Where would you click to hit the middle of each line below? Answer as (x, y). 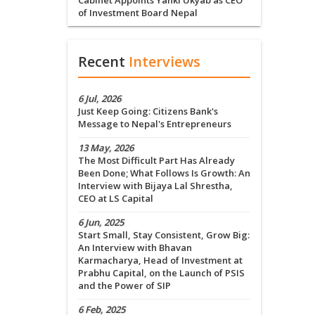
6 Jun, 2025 (101, 223)
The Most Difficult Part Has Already (156, 161)
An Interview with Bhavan (135, 248)
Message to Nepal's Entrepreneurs (155, 124)
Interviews (165, 62)
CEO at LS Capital (116, 199)
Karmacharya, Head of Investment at (160, 261)
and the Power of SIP (124, 286)
